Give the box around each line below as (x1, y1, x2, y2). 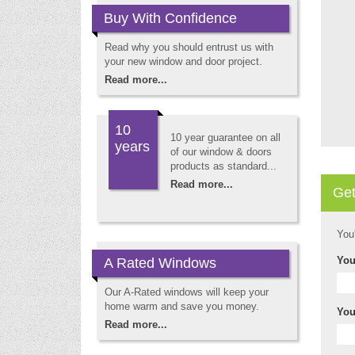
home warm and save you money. (105, 300, 259, 312)
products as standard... (170, 160, 277, 172)
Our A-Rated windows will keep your (105, 286, 269, 298)
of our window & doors (170, 146, 272, 158)
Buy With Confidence (104, 10, 237, 26)
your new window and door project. (105, 55, 262, 67)
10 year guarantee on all (170, 132, 281, 143)
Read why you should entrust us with (105, 41, 273, 53)
